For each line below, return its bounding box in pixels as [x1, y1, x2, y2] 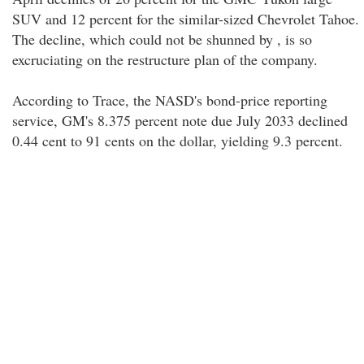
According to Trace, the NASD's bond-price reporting [12, 90, 327, 110]
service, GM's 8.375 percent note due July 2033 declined [12, 110, 348, 130]
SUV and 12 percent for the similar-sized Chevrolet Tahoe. [12, 9, 359, 28]
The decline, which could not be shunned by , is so [12, 29, 312, 49]
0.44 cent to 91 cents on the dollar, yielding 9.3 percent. [12, 131, 343, 150]
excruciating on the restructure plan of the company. [12, 50, 318, 69]
